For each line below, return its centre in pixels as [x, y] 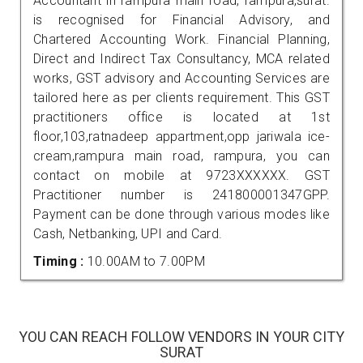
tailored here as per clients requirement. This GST [181, 97]
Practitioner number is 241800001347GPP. [181, 194]
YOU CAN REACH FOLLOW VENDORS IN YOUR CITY [181, 336]
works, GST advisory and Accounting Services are [181, 78]
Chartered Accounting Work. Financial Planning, [181, 39]
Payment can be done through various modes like [181, 214]
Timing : [60, 261]
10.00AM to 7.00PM [146, 261]
